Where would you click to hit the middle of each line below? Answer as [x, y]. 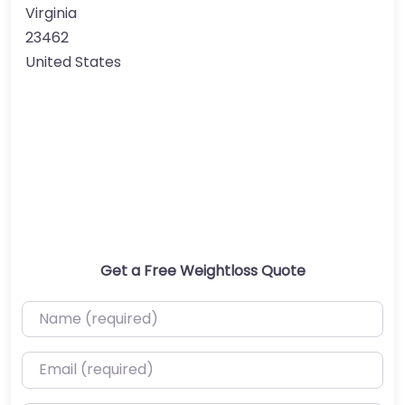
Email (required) [78, 363]
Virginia [51, 13]
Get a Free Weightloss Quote [202, 270]
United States [73, 61]
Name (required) [80, 312]
